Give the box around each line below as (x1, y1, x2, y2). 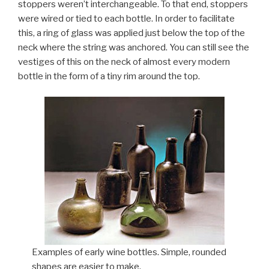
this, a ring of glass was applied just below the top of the (18, 27, 245, 38)
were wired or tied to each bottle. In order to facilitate (18, 13, 235, 24)
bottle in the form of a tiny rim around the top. (18, 70, 200, 82)
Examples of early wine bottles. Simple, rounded (31, 247, 226, 258)
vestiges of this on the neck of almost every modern (18, 56, 230, 67)
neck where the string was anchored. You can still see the (18, 41, 249, 53)
